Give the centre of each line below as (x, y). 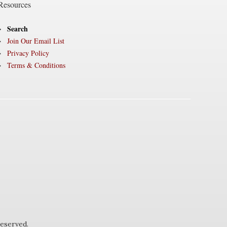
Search (17, 29)
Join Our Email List (35, 41)
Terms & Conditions (36, 65)
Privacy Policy (28, 53)
